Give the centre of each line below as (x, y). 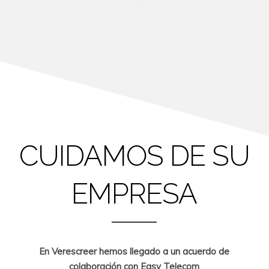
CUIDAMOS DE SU (134, 156)
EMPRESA (134, 194)
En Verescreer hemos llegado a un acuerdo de (134, 251)
